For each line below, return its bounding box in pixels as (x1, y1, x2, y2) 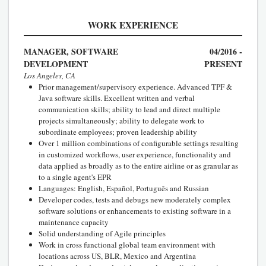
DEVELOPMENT (24, 57, 88, 70)
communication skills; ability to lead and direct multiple (39, 103, 220, 115)
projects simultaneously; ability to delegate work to (39, 115, 204, 126)
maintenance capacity (39, 216, 109, 227)
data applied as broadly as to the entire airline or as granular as (39, 160, 238, 171)
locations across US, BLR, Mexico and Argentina (39, 250, 196, 261)
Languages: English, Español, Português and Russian (39, 182, 209, 194)
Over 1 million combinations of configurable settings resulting (39, 137, 239, 148)
